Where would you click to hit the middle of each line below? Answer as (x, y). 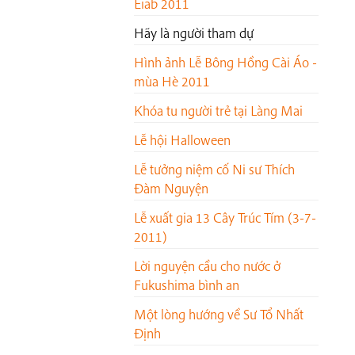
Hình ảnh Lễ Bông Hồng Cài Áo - (225, 63)
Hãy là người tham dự (194, 33)
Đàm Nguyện (171, 189)
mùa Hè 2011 (172, 82)
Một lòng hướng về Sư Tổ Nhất (219, 315)
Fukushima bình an (187, 285)
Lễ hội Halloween (182, 140)
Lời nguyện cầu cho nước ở (207, 266)
